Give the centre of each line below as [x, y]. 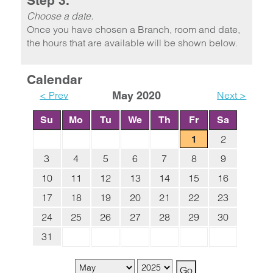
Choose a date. [60, 16]
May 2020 [136, 95]
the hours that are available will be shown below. [132, 43]
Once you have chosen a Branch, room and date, [133, 29]
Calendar [54, 80]
